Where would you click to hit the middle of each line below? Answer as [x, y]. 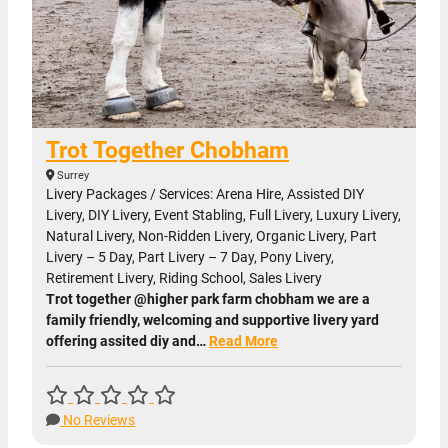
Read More [243, 341]
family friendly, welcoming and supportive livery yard [212, 320]
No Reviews [97, 420]
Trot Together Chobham [167, 151]
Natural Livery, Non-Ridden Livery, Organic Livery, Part [211, 236]
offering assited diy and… [127, 341]
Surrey [71, 176]
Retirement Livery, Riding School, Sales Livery [184, 278]
